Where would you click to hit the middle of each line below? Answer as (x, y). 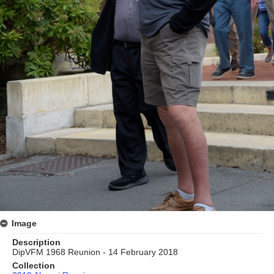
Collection (34, 265)
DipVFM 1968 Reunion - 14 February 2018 (95, 252)
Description (36, 242)
